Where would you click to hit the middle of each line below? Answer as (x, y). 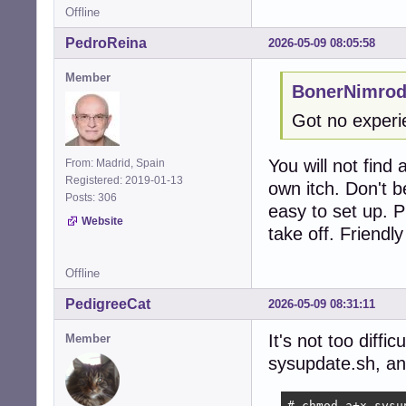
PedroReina (106, 43)
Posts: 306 (94, 197)
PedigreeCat (108, 304)
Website (102, 221)
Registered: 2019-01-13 (124, 180)
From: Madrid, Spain (115, 163)
